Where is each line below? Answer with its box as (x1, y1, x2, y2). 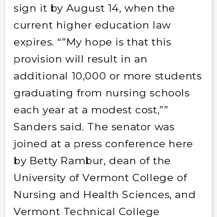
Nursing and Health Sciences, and (13, 188, 196, 201)
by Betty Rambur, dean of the (13, 155, 171, 167)
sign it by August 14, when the (13, 2, 175, 15)
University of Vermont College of (13, 171, 187, 184)
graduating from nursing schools (13, 87, 190, 99)
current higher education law (13, 19, 171, 31)
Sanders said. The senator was (13, 121, 175, 133)
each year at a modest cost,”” (13, 104, 169, 116)
